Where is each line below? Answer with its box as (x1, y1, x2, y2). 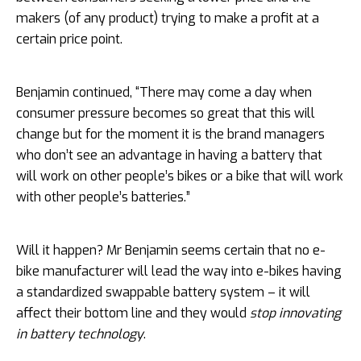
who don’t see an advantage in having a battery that (16, 146, 322, 164)
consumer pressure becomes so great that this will (16, 104, 315, 122)
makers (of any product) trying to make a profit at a (16, 9, 319, 27)
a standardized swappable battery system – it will (16, 283, 310, 301)
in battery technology (16, 325, 143, 342)
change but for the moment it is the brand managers (16, 125, 325, 143)
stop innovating (250, 304, 341, 322)
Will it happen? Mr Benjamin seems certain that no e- (16, 241, 326, 259)
